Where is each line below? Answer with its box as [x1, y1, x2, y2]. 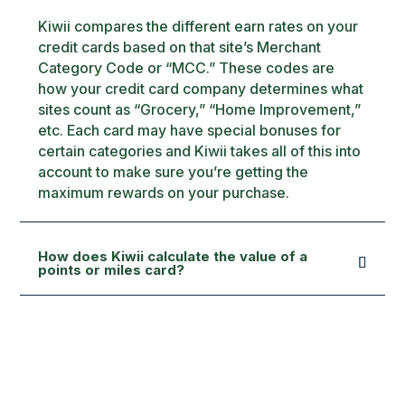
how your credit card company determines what [38, 80, 364, 98]
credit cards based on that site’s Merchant [38, 38, 322, 56]
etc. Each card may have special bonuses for [38, 121, 342, 139]
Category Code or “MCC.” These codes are [38, 59, 335, 77]
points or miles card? [38, 261, 185, 278]
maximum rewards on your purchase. [38, 184, 290, 202]
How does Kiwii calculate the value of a [38, 248, 308, 265]
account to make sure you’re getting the [38, 163, 309, 181]
